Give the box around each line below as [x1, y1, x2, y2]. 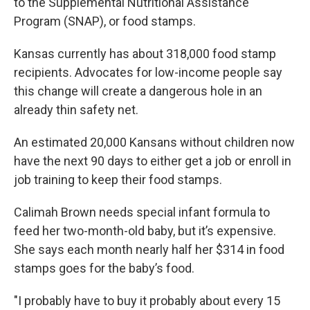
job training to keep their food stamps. [14, 172, 222, 187]
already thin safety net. [14, 102, 138, 117]
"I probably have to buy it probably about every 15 [14, 293, 280, 308]
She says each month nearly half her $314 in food [14, 241, 284, 257]
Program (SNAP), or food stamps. [14, 13, 196, 28]
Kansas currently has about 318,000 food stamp [14, 46, 276, 61]
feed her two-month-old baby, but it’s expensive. [14, 223, 276, 238]
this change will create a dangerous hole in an [14, 83, 262, 98]
